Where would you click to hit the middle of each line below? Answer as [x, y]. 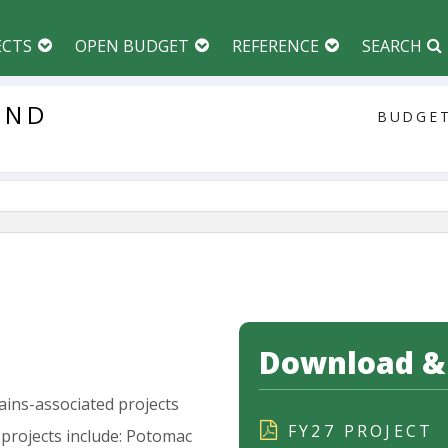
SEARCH [392, 46]
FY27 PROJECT [361, 431]
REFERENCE [275, 46]
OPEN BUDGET [132, 46]
